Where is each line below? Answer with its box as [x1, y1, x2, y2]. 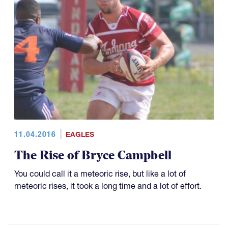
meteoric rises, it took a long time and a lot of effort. [14, 181, 202, 191]
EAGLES [65, 130, 94, 139]
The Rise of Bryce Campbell [14, 148, 172, 164]
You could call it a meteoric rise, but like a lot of [14, 168, 186, 179]
